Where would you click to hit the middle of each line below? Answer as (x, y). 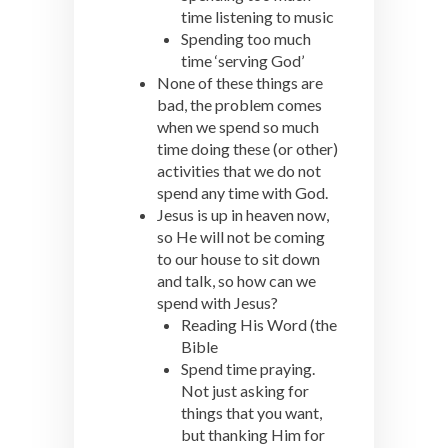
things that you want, (251, 412)
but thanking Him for (253, 434)
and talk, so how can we (236, 280)
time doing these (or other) (247, 148)
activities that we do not (239, 170)
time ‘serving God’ (242, 60)
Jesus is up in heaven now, (243, 214)
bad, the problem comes (239, 104)
